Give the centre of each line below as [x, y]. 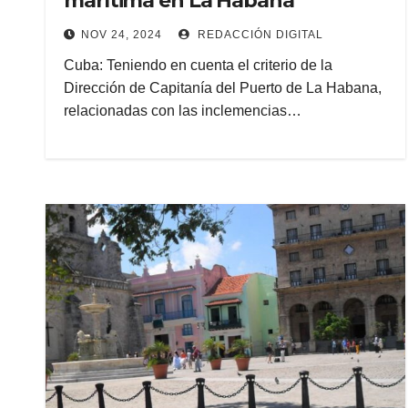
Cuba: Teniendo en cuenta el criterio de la [198, 65]
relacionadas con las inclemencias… [183, 111]
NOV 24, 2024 [122, 35]
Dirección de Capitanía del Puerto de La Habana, [223, 88]
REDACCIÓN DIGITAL [259, 35]
